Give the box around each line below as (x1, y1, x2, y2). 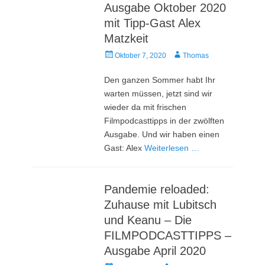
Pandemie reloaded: (104, 182, 210, 196)
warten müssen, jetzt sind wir (104, 88, 213, 98)
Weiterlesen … (144, 143, 200, 153)
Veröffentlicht (104, 50, 146, 59)
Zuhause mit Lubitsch (104, 198, 217, 211)
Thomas (183, 51, 209, 60)
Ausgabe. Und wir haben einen (104, 129, 220, 139)
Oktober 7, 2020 (115, 51, 167, 60)
